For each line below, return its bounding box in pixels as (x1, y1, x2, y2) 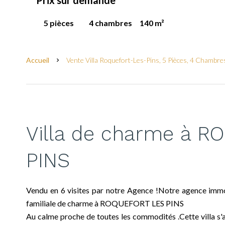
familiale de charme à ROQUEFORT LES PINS (26, 198, 184, 208)
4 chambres (89, 18, 132, 28)
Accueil (26, 56, 49, 64)
